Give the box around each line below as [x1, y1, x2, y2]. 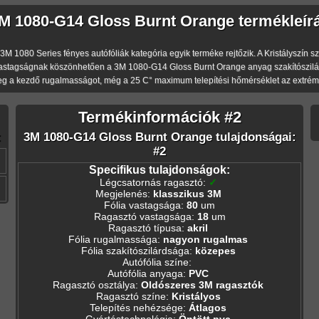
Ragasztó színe [95, 290, 166, 302]
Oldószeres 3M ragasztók [141, 278, 263, 291]
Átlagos [189, 301, 226, 313]
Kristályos [171, 290, 221, 302]
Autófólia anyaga [108, 267, 183, 279]
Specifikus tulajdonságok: [89, 163, 230, 176]
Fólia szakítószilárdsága [80, 244, 189, 256]
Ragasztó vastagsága [93, 210, 192, 222]
